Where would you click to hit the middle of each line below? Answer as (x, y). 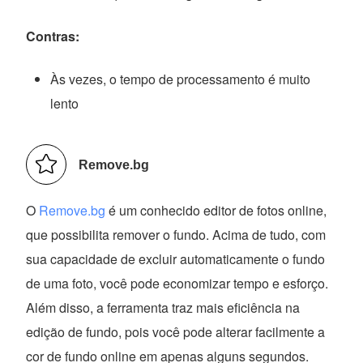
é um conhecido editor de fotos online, (216, 210)
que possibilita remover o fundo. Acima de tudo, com (176, 234)
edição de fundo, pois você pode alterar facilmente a (176, 331)
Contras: (53, 36)
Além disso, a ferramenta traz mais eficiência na (163, 307)
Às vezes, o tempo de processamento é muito (181, 79)
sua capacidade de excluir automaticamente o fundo (176, 258)
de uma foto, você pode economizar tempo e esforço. (177, 283)
